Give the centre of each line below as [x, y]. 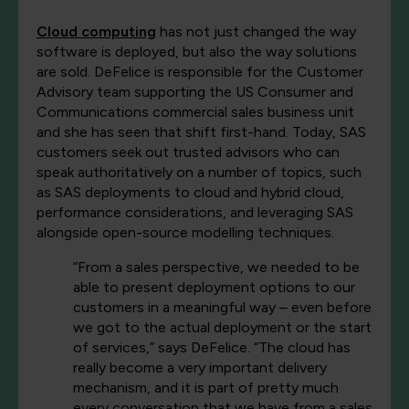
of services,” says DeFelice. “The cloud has [212, 348]
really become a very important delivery [200, 368]
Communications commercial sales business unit [195, 112]
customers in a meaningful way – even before [222, 308]
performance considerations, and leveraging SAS [195, 213]
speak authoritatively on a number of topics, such [199, 173]
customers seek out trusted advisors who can [188, 152]
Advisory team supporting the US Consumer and [195, 92]
